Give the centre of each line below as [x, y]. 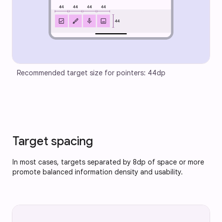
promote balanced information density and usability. [98, 172]
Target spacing [53, 141]
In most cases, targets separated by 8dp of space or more [108, 162]
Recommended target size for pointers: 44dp [91, 73]
